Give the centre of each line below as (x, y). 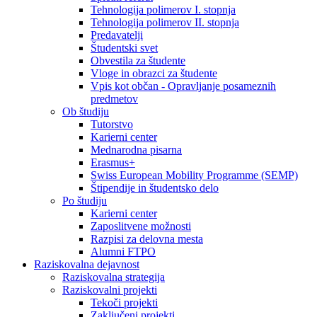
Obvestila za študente (138, 60)
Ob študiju (86, 111)
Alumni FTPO (123, 251)
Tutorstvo (112, 124)
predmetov (114, 98)
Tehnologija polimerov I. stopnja (163, 9)
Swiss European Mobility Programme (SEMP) (194, 175)
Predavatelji (117, 35)
